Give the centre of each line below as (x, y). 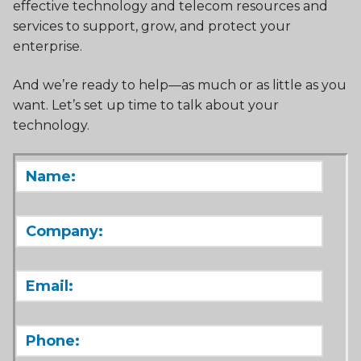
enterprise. (48, 47)
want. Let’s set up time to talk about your (146, 105)
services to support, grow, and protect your (152, 27)
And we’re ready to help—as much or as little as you (180, 85)
